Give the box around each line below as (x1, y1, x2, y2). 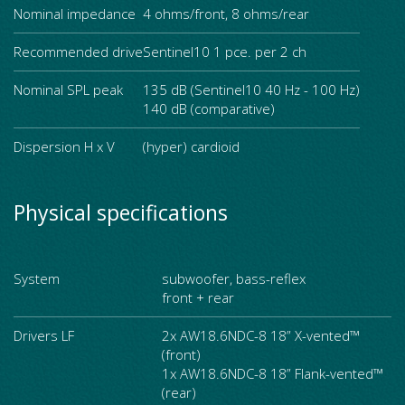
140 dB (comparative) (143, 99, 275, 118)
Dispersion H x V (14, 137, 115, 155)
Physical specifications (14, 198, 228, 227)
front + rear (162, 288, 234, 306)
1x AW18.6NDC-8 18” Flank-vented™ (162, 364, 383, 382)
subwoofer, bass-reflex (162, 269, 306, 287)
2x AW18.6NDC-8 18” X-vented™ (162, 326, 360, 344)
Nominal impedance (14, 5, 143, 23)
